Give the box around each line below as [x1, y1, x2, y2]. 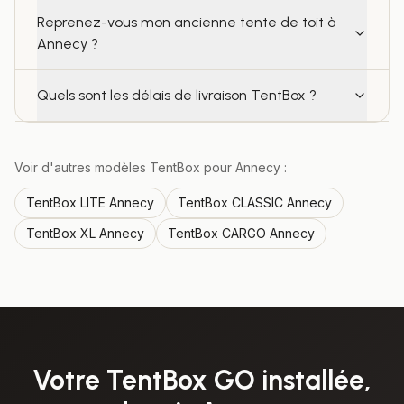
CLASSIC [232, 195, 283, 210]
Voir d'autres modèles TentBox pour [14, 160, 235, 175]
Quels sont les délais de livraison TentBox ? [37, 87, 317, 104]
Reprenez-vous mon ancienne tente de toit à [37, 14, 336, 31]
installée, [255, 363, 372, 397]
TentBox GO [106, 363, 255, 397]
